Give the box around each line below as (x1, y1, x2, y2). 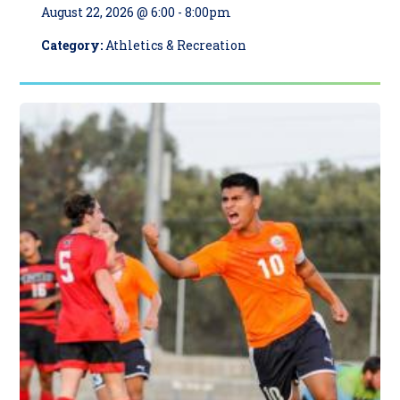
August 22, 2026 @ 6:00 (41, 4, 176, 21)
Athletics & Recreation (105, 37, 247, 54)
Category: (41, 37, 106, 54)
